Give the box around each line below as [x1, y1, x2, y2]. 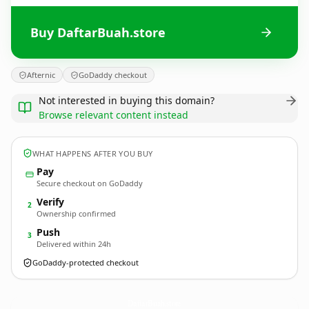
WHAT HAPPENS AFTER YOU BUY [32, 148, 153, 159]
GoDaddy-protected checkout [32, 257, 139, 268]
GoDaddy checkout [79, 70, 147, 80]
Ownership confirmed [37, 208, 116, 219]
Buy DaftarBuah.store [30, 23, 166, 41]
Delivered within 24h [37, 239, 111, 249]
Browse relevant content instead [39, 108, 188, 121]
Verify [37, 195, 64, 208]
